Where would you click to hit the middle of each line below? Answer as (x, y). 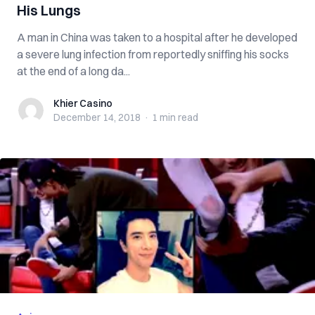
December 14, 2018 (97, 117)
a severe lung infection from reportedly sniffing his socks (153, 54)
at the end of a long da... (73, 71)
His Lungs (49, 10)
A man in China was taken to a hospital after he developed (157, 37)
